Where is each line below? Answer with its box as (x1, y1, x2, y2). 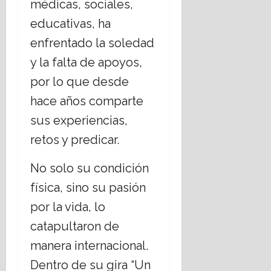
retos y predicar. (30, 132, 119, 148)
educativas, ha (30, 16, 111, 31)
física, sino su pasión (30, 180, 146, 195)
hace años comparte (30, 94, 143, 109)
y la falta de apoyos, (30, 55, 142, 70)
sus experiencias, (30, 113, 128, 128)
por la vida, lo (30, 200, 105, 215)
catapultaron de (30, 219, 119, 234)
